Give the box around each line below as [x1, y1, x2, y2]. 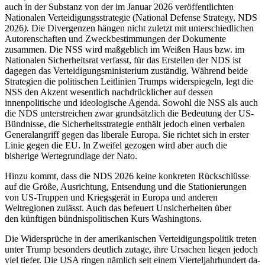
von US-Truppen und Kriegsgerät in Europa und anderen [5, 192, 218, 202]
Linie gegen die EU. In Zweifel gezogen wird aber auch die [5, 140, 227, 150]
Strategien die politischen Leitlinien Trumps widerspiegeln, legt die [5, 76, 253, 86]
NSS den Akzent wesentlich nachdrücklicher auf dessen [5, 86, 213, 97]
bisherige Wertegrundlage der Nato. [5, 150, 137, 161]
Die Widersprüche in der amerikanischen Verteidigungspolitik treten [5, 233, 257, 244]
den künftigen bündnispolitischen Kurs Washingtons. [5, 213, 202, 224]
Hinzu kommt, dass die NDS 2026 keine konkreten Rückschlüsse [5, 170, 249, 181]
